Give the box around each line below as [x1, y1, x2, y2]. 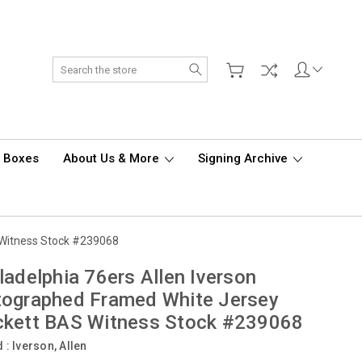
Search [207, 58, 244, 71]
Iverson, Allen [12, 339, 87, 352]
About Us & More [63, 151, 162, 166]
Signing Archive [198, 151, 291, 166]
